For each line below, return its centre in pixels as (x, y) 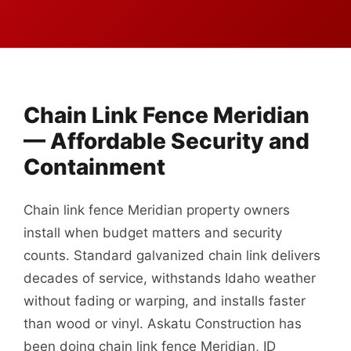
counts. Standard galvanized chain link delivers (172, 255)
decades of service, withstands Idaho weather (170, 278)
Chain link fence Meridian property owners (157, 210)
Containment (94, 167)
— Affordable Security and (166, 141)
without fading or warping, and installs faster (165, 301)
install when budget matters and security (153, 233)
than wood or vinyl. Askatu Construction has (163, 324)
